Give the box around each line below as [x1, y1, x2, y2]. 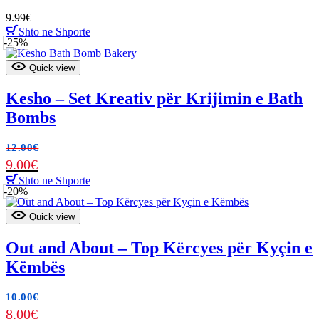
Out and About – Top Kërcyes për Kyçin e [6, 239, 313, 258]
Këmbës [6, 258, 65, 277]
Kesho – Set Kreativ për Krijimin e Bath [6, 89, 303, 108]
